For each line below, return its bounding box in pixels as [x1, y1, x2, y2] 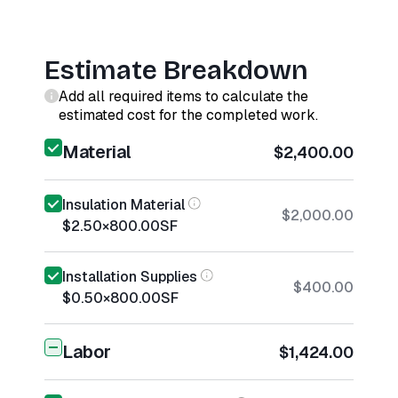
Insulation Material [62, 195, 185, 214]
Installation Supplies [62, 267, 197, 286]
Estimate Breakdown [44, 54, 308, 86]
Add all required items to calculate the [59, 87, 308, 106]
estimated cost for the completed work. [59, 106, 318, 124]
